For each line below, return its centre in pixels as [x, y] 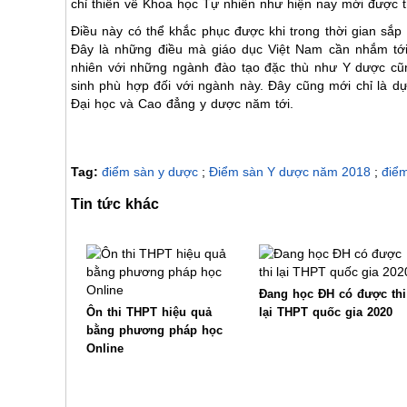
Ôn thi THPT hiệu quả [149, 312]
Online [105, 348]
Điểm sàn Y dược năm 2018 [290, 172]
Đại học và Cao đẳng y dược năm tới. [182, 104]
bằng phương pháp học [154, 330]
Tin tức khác [115, 203]
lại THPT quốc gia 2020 [326, 312]
